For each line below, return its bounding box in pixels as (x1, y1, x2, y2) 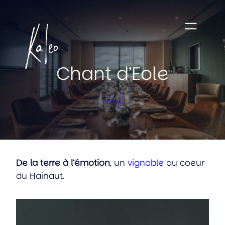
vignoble (128, 156, 164, 169)
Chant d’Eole (56, 61, 169, 86)
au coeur (164, 156, 204, 169)
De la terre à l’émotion (16, 156, 110, 169)
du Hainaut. (16, 169, 64, 182)
